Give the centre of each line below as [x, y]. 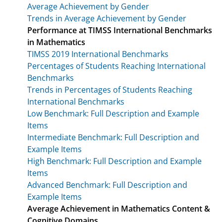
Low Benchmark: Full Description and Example [113, 113]
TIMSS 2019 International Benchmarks [98, 54]
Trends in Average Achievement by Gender [107, 18]
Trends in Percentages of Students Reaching [110, 89]
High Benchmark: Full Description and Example [114, 161]
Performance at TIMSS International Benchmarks [120, 30]
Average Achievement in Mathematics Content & [119, 208]
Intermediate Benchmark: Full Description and [113, 137]
